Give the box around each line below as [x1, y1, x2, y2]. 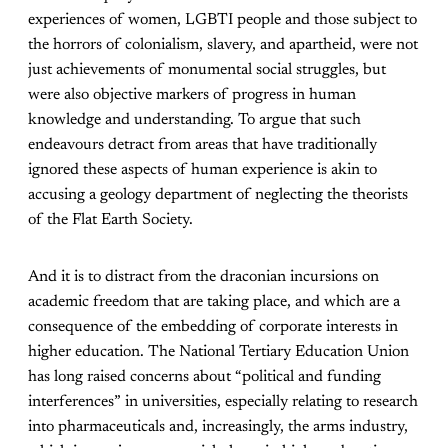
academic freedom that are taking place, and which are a [28, 294, 400, 311]
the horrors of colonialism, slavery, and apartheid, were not [28, 37, 418, 54]
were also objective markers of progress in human [28, 87, 356, 104]
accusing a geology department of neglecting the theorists [28, 187, 408, 204]
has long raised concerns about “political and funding [28, 369, 381, 386]
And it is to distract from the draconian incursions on [28, 269, 379, 286]
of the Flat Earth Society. [28, 212, 193, 229]
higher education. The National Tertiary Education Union [28, 344, 409, 361]
